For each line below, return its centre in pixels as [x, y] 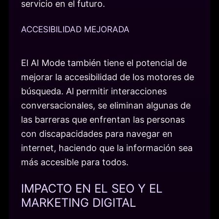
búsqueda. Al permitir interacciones [94, 91]
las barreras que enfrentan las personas [103, 119]
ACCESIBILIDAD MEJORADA [75, 29]
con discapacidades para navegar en [97, 133]
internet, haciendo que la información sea [107, 148]
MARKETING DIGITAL [79, 203]
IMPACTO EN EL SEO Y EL [92, 189]
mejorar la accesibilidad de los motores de [108, 77]
